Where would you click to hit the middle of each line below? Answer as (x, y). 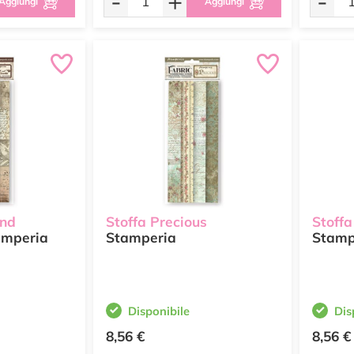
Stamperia (141, 238)
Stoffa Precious (158, 222)
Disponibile (159, 311)
